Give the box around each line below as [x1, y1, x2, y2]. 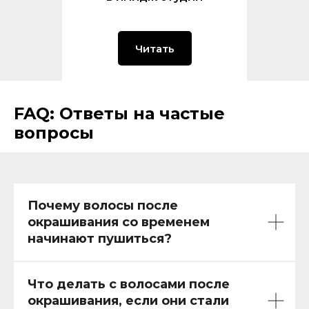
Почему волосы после [28, 198, 178, 213]
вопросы [14, 123, 94, 143]
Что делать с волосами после [28, 277, 230, 292]
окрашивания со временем [28, 215, 210, 230]
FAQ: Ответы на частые [14, 103, 225, 123]
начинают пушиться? [28, 231, 172, 246]
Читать [134, 41, 175, 55]
